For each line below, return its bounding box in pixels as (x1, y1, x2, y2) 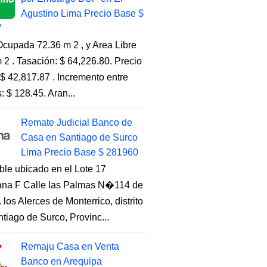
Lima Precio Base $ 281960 (21, 147, 139, 157)
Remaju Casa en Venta (21, 241, 120, 252)
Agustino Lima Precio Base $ (21, 8, 144, 18)
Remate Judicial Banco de (21, 117, 133, 128)
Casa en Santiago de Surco (21, 132, 138, 142)
